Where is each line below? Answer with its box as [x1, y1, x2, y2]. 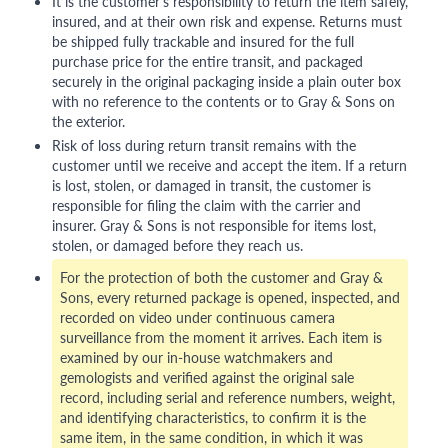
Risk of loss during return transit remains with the [52, 135, 356, 156]
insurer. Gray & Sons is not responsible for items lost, [52, 215, 376, 236]
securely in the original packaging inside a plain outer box [52, 71, 401, 92]
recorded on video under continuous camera [60, 307, 335, 328]
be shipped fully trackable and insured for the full [52, 31, 354, 52]
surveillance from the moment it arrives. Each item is [60, 327, 382, 348]
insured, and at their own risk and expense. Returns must [52, 11, 402, 32]
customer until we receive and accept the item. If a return [52, 155, 407, 176]
